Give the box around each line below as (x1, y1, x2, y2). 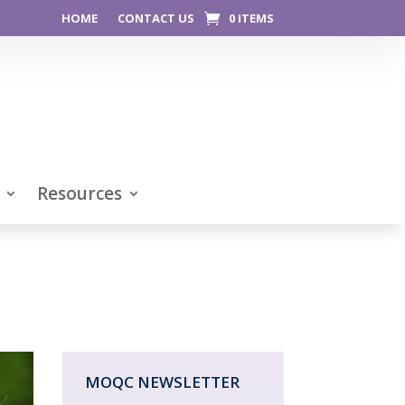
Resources (37, 182, 122, 206)
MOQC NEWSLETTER (84, 372, 240, 393)
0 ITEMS (228, 10, 274, 26)
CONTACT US (117, 10, 194, 26)
